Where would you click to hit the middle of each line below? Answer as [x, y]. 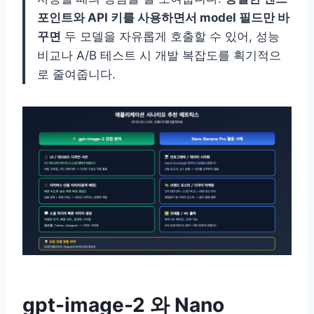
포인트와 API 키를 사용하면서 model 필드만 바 [163, 17]
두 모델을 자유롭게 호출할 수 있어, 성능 [170, 36]
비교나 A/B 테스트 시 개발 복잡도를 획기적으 [159, 55]
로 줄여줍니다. [76, 74]
